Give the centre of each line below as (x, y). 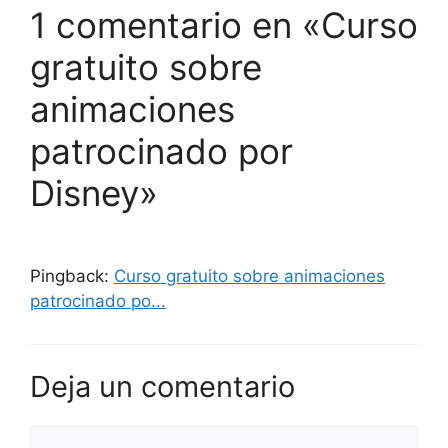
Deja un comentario (162, 386)
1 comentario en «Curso (224, 24)
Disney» (94, 192)
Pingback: (72, 275)
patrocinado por (161, 150)
